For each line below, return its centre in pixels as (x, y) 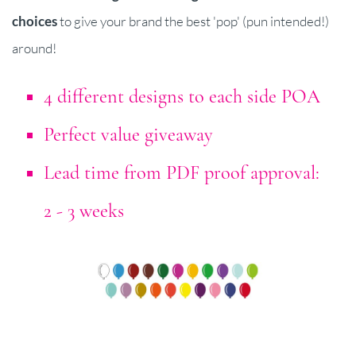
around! (34, 48)
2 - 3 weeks (84, 211)
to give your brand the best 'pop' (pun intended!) (193, 21)
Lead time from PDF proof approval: (182, 173)
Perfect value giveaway (128, 135)
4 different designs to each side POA (182, 97)
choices (35, 21)
